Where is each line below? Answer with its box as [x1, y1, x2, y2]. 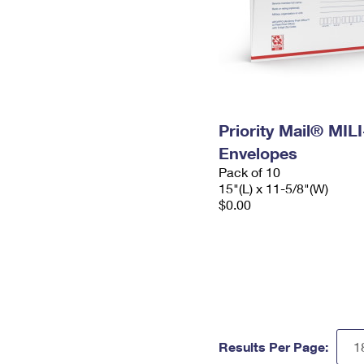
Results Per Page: [219, 339, 328, 354]
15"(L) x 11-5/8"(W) [219, 180, 328, 196]
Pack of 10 [219, 164, 280, 180]
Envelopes [219, 143, 297, 162]
